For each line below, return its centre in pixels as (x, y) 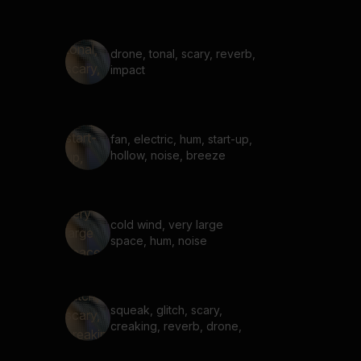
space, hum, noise (159, 241)
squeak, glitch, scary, (166, 310)
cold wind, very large (167, 224)
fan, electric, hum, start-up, (181, 139)
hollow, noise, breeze (168, 155)
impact (128, 70)
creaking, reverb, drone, (176, 326)
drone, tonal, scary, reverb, (183, 54)
